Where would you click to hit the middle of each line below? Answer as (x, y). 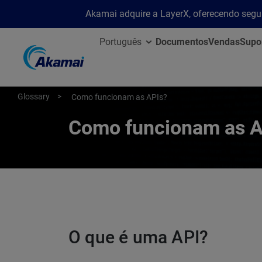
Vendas (224, 42)
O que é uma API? (139, 237)
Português (120, 42)
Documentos (182, 42)
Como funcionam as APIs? (119, 97)
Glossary (34, 96)
